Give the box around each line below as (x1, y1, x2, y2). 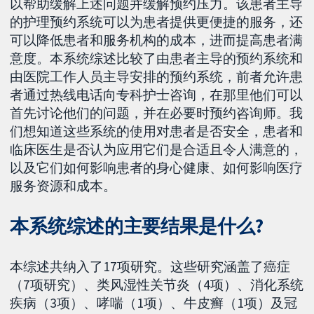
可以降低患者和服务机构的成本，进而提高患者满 (10, 31, 303, 48)
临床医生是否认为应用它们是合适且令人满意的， (10, 140, 303, 158)
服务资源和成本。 (10, 177, 117, 194)
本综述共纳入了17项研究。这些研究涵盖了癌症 (10, 258, 291, 275)
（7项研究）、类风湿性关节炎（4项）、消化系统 (10, 276, 304, 294)
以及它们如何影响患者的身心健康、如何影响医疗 (10, 158, 303, 176)
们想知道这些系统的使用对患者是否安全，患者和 (10, 122, 303, 139)
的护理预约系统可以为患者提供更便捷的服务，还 (10, 13, 303, 30)
